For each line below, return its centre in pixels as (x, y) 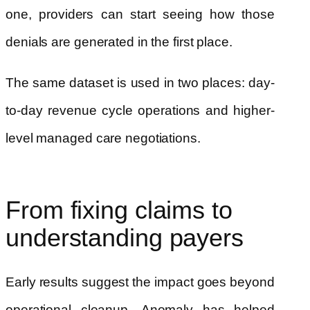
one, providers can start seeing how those (140, 14)
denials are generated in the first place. (119, 42)
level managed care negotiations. (103, 138)
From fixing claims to (119, 210)
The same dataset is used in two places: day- (140, 82)
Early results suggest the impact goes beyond (140, 282)
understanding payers (125, 238)
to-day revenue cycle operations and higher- (140, 110)
